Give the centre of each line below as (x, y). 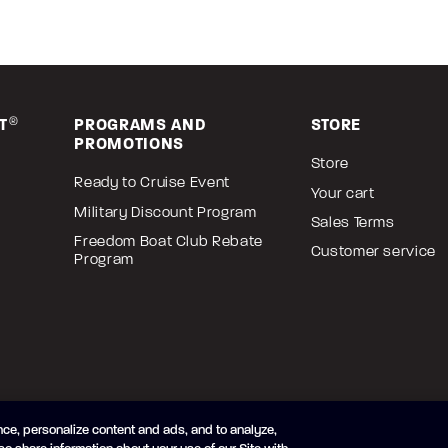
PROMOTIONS (129, 144)
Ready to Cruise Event (152, 182)
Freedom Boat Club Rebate (168, 240)
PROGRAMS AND (140, 125)
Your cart (342, 192)
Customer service (373, 251)
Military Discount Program (165, 211)
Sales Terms (352, 221)
